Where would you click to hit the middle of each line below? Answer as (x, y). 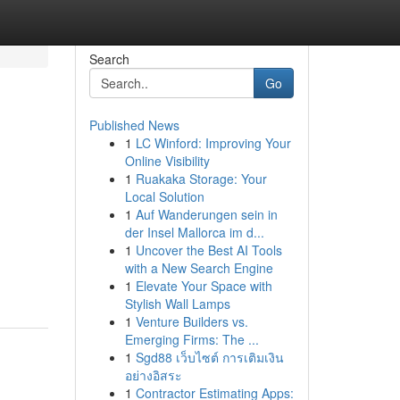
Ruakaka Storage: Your (201, 179)
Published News (134, 125)
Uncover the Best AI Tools (208, 250)
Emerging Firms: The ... (192, 339)
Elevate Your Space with (204, 286)
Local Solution (164, 196)
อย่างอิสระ (153, 375)
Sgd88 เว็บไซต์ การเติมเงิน (209, 357)
